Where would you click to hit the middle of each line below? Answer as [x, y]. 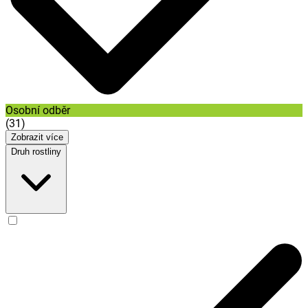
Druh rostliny [36, 152]
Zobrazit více [37, 137]
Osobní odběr [38, 111]
